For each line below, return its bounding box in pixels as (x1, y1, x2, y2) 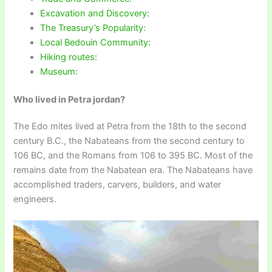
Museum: (40, 66, 81, 77)
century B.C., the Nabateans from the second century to (13, 135, 245, 146)
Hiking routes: (40, 51, 98, 63)
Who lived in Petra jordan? (13, 93, 126, 105)
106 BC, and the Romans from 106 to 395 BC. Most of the (13, 149, 253, 161)
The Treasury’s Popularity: (40, 22, 146, 33)
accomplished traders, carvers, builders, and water (13, 178, 222, 190)
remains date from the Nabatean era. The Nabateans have (13, 164, 253, 175)
